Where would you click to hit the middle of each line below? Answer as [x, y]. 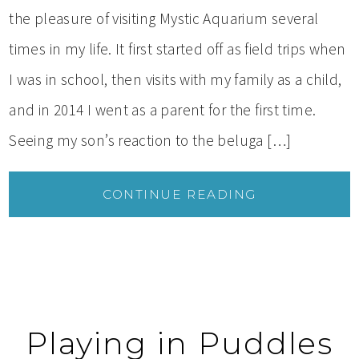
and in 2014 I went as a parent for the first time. [163, 109]
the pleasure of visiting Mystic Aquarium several [164, 18]
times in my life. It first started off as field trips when [177, 48]
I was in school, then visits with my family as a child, [175, 79]
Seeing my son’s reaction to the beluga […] [150, 140]
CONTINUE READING [179, 194]
